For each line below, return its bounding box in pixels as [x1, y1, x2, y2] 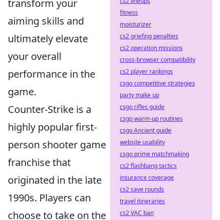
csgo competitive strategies [120, 79, 195, 87]
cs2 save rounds [120, 185, 164, 193]
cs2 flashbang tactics [120, 162, 177, 170]
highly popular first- [8, 120, 97, 134]
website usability [120, 138, 165, 146]
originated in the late [8, 173, 102, 187]
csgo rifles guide [120, 103, 165, 111]
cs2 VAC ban [120, 209, 154, 217]
